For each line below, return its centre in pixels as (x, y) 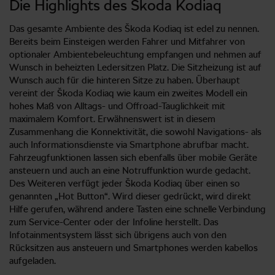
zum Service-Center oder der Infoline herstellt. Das (114, 222)
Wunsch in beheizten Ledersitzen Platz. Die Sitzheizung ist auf (135, 67)
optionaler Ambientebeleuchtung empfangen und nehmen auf (135, 54)
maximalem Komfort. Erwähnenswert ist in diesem (112, 119)
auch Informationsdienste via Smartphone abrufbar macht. (129, 145)
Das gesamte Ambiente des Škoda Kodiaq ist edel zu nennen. (134, 29)
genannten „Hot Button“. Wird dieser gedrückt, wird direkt (130, 196)
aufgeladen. (33, 261)
